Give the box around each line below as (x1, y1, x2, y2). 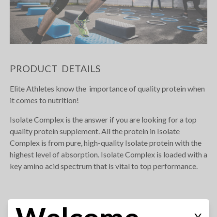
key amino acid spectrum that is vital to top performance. (10, 161, 201, 170)
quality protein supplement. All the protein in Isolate (10, 126, 180, 136)
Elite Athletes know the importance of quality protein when (10, 83, 205, 93)
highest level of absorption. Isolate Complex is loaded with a (10, 149, 207, 159)
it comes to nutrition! (10, 95, 79, 105)
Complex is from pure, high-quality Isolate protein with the (10, 138, 201, 147)
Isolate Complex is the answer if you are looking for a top (10, 114, 197, 124)
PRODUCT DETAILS (10, 62, 101, 74)
